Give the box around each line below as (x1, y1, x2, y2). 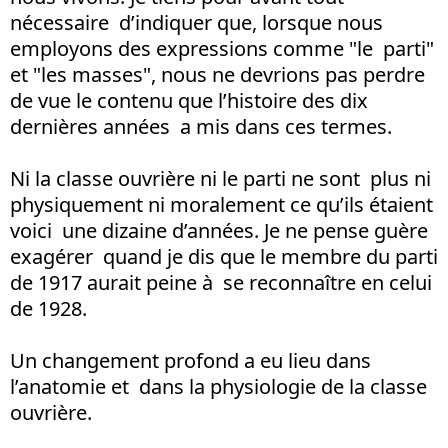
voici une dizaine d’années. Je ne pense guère (10, 216, 428, 244)
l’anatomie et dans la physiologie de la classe (10, 372, 427, 400)
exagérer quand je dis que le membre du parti (10, 242, 438, 270)
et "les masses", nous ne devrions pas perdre (10, 60, 430, 88)
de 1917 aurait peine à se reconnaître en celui (10, 268, 432, 296)
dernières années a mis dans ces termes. (10, 112, 392, 140)
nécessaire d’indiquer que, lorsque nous (10, 8, 383, 36)
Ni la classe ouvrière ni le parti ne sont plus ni (10, 164, 431, 192)
